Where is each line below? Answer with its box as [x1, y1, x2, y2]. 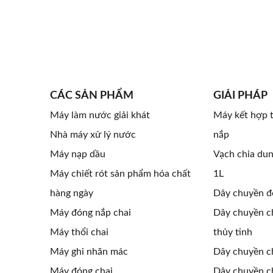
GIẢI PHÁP [213, 90, 268, 101]
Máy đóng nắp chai [50, 208, 131, 218]
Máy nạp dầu [50, 149, 105, 159]
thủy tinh [213, 227, 252, 237]
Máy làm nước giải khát [50, 110, 150, 120]
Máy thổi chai [50, 227, 108, 237]
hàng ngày [50, 188, 93, 198]
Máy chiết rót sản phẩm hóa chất [50, 169, 191, 179]
